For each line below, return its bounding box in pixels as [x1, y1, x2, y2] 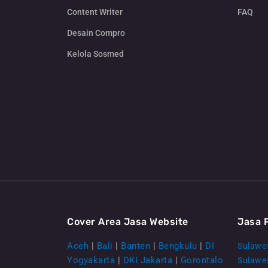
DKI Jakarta [123, 254, 172, 266]
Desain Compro [67, 28, 125, 38]
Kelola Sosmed [67, 49, 124, 59]
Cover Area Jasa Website [67, 215, 188, 227]
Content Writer [67, 7, 123, 17]
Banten [121, 240, 150, 251]
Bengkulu [158, 240, 197, 251]
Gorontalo [180, 254, 223, 266]
